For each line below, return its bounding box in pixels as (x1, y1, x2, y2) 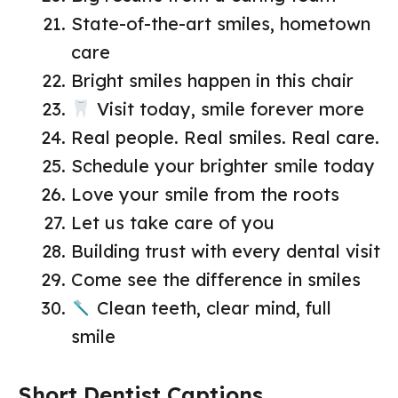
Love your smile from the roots (71, 183, 339, 206)
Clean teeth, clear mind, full (91, 297, 331, 320)
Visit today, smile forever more (91, 98, 364, 121)
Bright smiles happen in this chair (71, 69, 354, 92)
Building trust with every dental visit (71, 240, 380, 263)
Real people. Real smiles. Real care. (71, 126, 379, 149)
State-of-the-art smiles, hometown (71, 12, 370, 36)
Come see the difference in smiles (71, 268, 361, 291)
